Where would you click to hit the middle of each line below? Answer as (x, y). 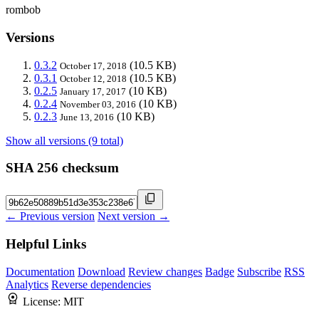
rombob (23, 10)
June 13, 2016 (87, 117)
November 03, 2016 (98, 104)
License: (43, 301)
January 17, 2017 (93, 91)
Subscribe (259, 271)
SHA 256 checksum (62, 168)
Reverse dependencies (101, 284)
